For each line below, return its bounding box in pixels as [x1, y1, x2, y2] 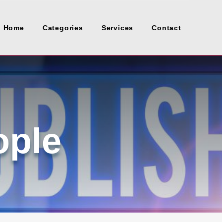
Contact [152, 24, 181, 32]
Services [101, 24, 134, 32]
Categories [42, 24, 83, 32]
